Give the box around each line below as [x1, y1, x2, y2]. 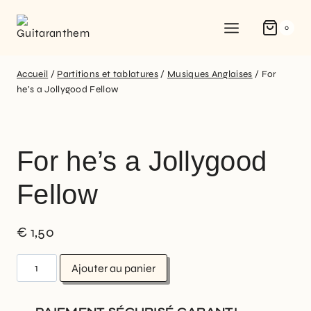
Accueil [17, 68, 49, 80]
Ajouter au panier [72, 261, 156, 275]
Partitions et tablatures [57, 68, 158, 80]
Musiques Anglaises [167, 68, 253, 80]
